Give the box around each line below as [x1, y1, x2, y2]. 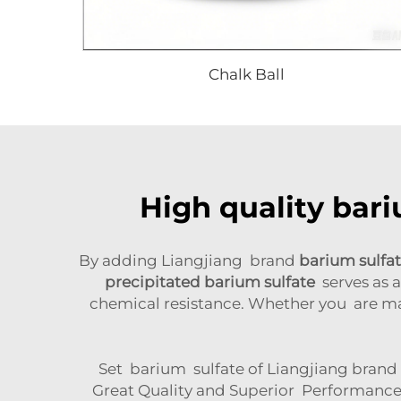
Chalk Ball [208, 64, 285, 83]
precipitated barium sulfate [104, 272, 315, 291]
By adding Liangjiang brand [78, 251, 299, 269]
